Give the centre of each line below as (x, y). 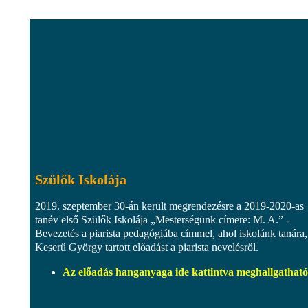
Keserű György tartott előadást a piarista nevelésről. (147, 247)
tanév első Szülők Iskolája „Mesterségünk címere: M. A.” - (162, 219)
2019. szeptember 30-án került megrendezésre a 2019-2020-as (169, 206)
